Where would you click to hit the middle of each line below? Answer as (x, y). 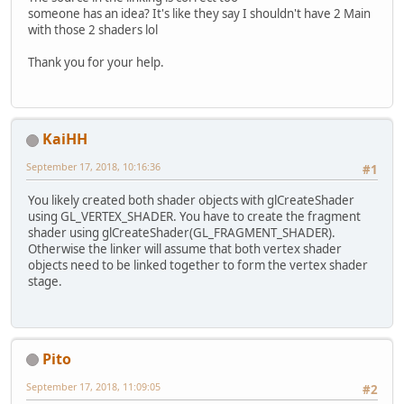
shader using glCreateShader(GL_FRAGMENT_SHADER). (182, 233)
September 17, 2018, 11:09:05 (93, 386)
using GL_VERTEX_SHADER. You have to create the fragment (194, 217)
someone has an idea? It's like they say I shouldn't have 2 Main (199, 13)
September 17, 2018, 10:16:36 (93, 167)
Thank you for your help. (96, 62)
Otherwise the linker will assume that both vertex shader (185, 249)
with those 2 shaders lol (93, 29)
